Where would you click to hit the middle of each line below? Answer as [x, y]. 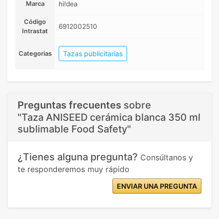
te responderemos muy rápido [74, 169]
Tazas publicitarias [93, 54]
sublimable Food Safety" [74, 129]
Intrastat [35, 31]
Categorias [35, 54]
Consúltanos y [167, 158]
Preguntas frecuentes [69, 105]
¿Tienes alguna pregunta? [79, 157]
